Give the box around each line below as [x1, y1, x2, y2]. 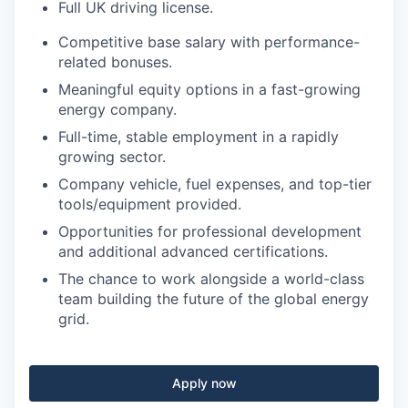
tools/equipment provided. [58, 194, 241, 213]
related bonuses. [58, 52, 172, 71]
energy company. [58, 99, 177, 118]
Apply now [171, 374, 237, 391]
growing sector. [58, 147, 166, 166]
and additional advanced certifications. [58, 241, 328, 260]
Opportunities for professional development [58, 221, 362, 240]
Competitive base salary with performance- [58, 32, 360, 51]
